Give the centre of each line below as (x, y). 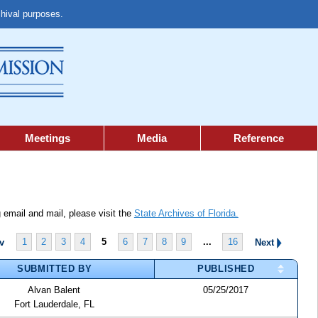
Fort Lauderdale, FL (54, 304)
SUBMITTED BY (55, 268)
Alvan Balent (54, 290)
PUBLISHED (226, 268)
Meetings (47, 138)
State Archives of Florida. (186, 214)
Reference (259, 138)
